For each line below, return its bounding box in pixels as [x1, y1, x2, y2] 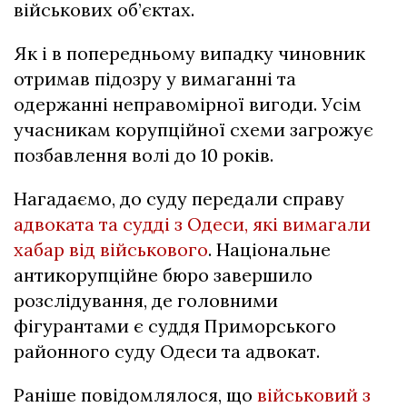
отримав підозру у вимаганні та [14, 67, 296, 91]
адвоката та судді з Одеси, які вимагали [14, 213, 371, 236]
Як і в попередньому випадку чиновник [14, 42, 365, 65]
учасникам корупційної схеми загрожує [14, 118, 373, 142]
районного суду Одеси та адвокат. [14, 340, 320, 363]
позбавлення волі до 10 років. [14, 144, 273, 167]
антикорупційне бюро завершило [14, 263, 313, 287]
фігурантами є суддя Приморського [14, 314, 336, 338]
